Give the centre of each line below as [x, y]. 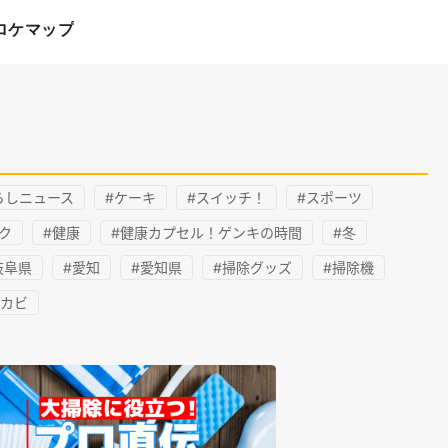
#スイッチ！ [226, 197]
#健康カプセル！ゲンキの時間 [206, 232]
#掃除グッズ [252, 267]
